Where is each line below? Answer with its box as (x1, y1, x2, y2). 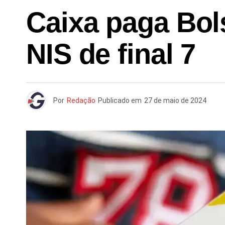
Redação (67, 96, 95, 104)
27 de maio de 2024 (144, 96, 206, 104)
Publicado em (98, 96, 142, 104)
